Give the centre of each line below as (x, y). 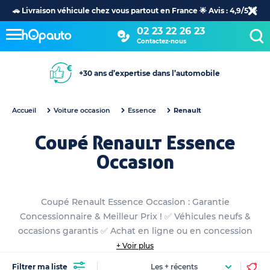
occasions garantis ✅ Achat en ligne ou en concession (135, 231)
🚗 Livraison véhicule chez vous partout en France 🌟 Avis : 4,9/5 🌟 (135, 10)
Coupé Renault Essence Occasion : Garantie (135, 202)
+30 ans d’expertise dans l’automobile (149, 73)
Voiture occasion (82, 110)
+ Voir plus (135, 246)
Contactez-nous (161, 41)
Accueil (24, 110)
